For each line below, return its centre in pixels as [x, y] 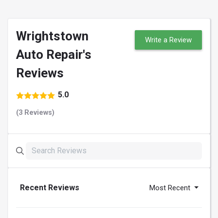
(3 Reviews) [35, 113]
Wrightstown [52, 36]
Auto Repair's [54, 55]
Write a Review [168, 40]
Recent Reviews [50, 188]
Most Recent [171, 188]
